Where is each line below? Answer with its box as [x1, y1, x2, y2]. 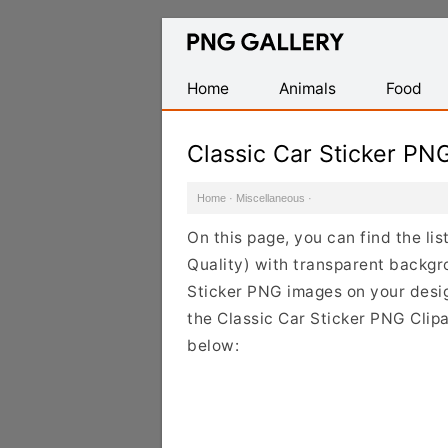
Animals [279, 79, 336, 98]
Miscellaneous [236, 192, 305, 204]
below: [187, 336, 239, 355]
